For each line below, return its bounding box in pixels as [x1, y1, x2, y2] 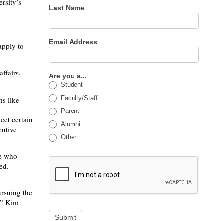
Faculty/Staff [59, 94, 98, 102]
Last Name [49, 4, 87, 12]
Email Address [49, 38, 100, 46]
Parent [59, 107, 80, 115]
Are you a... [49, 72, 89, 80]
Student [59, 81, 83, 88]
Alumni [59, 120, 81, 128]
